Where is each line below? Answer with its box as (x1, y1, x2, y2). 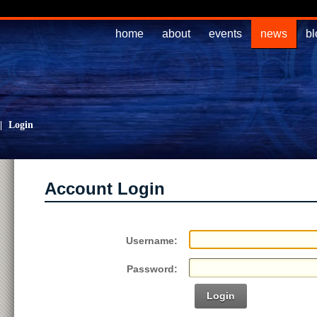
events (209, 28, 242, 40)
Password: (127, 263, 178, 275)
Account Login (45, 179, 165, 198)
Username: (126, 235, 178, 246)
